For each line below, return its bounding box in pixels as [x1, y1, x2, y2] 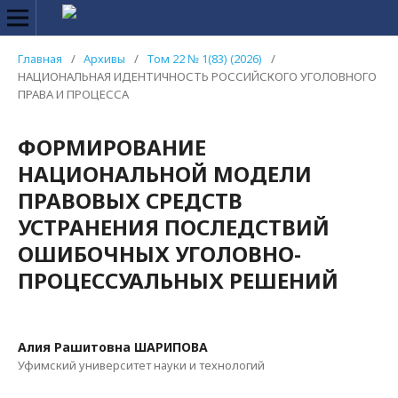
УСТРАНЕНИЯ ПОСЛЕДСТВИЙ [18, 212, 330, 242]
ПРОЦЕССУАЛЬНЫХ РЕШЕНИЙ [18, 266, 338, 295]
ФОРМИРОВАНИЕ [18, 132, 206, 162]
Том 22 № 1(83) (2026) [147, 51, 262, 67]
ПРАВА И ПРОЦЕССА [18, 86, 129, 102]
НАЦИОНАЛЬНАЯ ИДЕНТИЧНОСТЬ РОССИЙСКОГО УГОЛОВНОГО [18, 68, 377, 84]
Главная [18, 51, 62, 67]
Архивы [84, 51, 125, 67]
